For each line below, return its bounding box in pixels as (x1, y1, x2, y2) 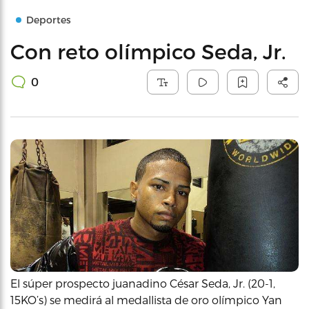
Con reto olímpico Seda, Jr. (10, 39, 286, 63)
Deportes (26, 14, 71, 26)
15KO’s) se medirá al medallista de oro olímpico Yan (10, 293, 282, 306)
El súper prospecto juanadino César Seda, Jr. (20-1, (10, 277, 275, 290)
